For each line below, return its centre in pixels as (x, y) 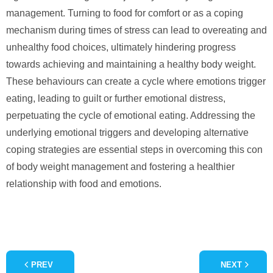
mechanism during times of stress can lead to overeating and (136, 30)
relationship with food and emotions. (84, 183)
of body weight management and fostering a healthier (120, 166)
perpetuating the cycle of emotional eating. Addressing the (131, 115)
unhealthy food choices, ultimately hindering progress (121, 47)
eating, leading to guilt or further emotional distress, (116, 98)
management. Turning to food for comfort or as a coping (125, 13)
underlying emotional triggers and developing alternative (127, 132)
